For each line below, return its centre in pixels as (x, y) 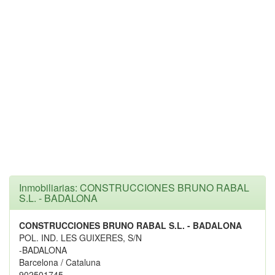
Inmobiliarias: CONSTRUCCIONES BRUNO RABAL (134, 188)
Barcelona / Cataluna (60, 262)
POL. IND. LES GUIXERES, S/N (80, 238)
